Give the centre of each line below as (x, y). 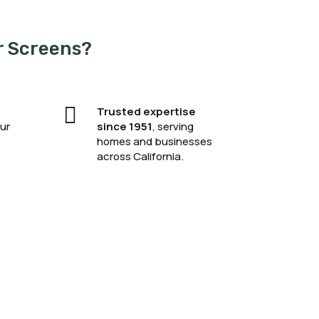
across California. (141, 157)
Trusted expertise (147, 112)
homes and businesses (155, 142)
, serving (173, 127)
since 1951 (125, 127)
